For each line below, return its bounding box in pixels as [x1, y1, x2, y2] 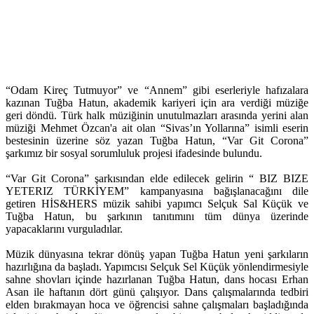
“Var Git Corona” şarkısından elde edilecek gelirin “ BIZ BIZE [6, 172, 308, 185]
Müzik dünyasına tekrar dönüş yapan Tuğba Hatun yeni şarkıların [6, 248, 308, 261]
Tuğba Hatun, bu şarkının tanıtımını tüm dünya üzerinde [6, 210, 308, 223]
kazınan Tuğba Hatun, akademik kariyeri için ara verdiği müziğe [6, 97, 308, 109]
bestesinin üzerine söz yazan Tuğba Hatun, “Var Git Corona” [6, 135, 308, 147]
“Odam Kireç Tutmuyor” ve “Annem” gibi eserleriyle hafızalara [6, 84, 308, 97]
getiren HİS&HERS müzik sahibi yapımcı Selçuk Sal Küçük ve [6, 198, 308, 210]
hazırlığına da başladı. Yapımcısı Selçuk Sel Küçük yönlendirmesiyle [6, 261, 308, 273]
